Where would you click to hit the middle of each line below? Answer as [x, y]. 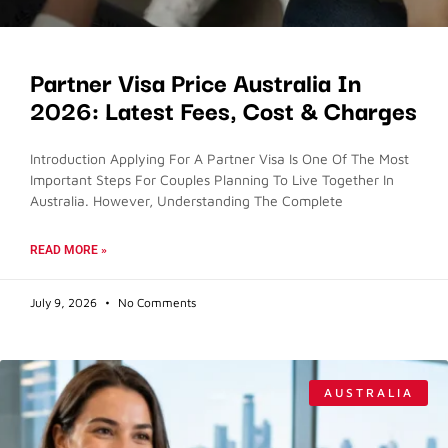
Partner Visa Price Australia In [195, 80]
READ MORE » [68, 249]
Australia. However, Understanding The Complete [186, 200]
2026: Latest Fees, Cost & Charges [223, 108]
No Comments [155, 302]
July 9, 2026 [65, 302]
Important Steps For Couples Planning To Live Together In [212, 179]
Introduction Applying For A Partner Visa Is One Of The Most [219, 158]
